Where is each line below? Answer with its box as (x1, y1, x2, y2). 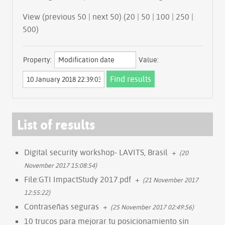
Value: (139, 55, 159, 64)
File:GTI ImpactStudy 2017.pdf (24, 174, 131, 184)
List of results (17, 115, 95, 133)
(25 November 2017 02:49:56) (110, 202, 194, 211)
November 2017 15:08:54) (24, 161, 97, 169)
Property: (23, 55, 52, 64)
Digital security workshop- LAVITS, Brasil (24, 147, 168, 157)
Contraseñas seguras (24, 201, 99, 211)
